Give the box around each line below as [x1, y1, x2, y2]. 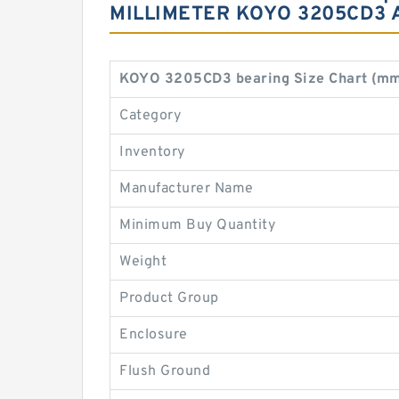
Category [119, 107, 181, 125]
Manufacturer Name [119, 180, 254, 198]
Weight [119, 253, 167, 271]
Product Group [119, 289, 219, 307]
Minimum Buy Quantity [119, 216, 275, 234]
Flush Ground [119, 362, 210, 380]
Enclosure [119, 326, 188, 344]
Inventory [119, 143, 185, 161]
